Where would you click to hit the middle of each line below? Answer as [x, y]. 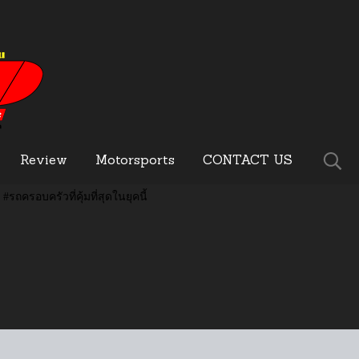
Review [44, 161]
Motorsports [135, 161]
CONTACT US [248, 161]
